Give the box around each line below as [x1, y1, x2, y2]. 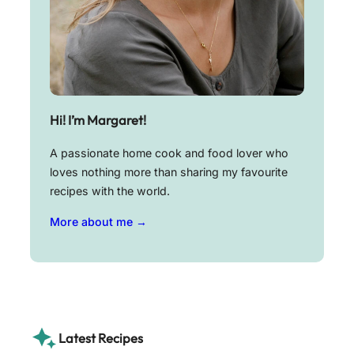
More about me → [50, 214, 147, 228]
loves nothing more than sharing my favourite [50, 165, 288, 179]
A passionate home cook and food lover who [50, 146, 288, 160]
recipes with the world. [50, 184, 170, 198]
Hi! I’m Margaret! [50, 111, 146, 128]
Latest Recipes [58, 330, 143, 346]
